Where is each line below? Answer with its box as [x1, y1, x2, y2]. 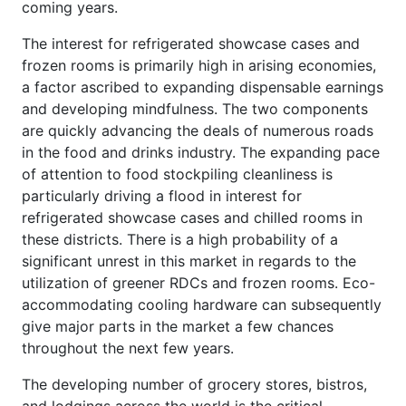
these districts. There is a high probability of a [22, 229, 338, 248]
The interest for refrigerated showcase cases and [22, 34, 360, 53]
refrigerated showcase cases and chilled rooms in [22, 208, 362, 227]
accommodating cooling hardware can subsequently [22, 295, 382, 314]
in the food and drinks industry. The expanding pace [22, 142, 380, 161]
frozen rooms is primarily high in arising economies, [22, 55, 376, 74]
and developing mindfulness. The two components [22, 99, 368, 118]
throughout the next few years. [22, 338, 234, 357]
